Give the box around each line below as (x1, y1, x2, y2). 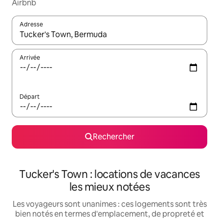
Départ (20, 93, 40, 101)
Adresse (20, 21, 43, 28)
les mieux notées (69, 180, 150, 194)
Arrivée (20, 54, 40, 62)
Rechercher (92, 131, 134, 142)
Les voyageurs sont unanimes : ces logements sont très (12, 199, 207, 209)
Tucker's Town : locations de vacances (19, 167, 200, 181)
